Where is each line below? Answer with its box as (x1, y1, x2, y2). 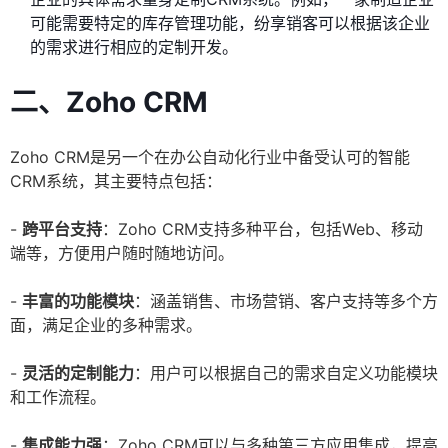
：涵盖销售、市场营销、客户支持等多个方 (134, 291, 438, 312)
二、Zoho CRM (10, 85, 208, 120)
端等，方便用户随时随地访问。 (10, 243, 234, 264)
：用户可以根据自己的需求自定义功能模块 (134, 363, 438, 384)
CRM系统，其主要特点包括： (10, 171, 222, 192)
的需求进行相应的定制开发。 (30, 37, 238, 58)
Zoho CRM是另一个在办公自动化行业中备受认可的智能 (10, 147, 410, 168)
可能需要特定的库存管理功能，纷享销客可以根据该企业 (30, 13, 430, 34)
